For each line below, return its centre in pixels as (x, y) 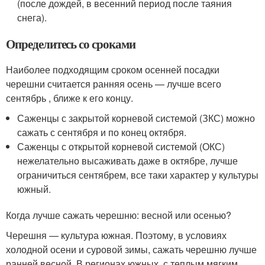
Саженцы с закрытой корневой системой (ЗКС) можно (136, 118)
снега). (32, 18)
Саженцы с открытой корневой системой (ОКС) (121, 147)
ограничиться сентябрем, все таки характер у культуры (138, 175)
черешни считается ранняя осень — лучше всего (114, 84)
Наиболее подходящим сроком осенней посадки (113, 70)
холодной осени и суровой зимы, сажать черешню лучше (131, 250)
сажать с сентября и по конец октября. (102, 132)
